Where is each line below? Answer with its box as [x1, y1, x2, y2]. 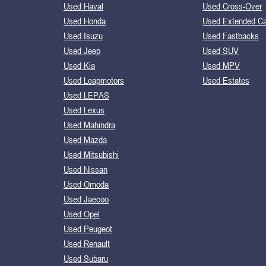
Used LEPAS [64, 88, 109, 101]
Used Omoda [64, 178, 109, 190]
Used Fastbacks [202, 29, 259, 42]
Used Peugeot [64, 222, 112, 235]
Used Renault [64, 237, 110, 249]
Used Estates [202, 74, 249, 86]
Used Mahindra [64, 118, 115, 131]
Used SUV [202, 44, 239, 56]
